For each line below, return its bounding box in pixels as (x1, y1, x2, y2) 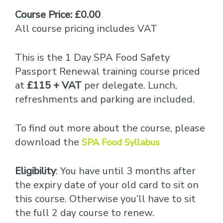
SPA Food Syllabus (82, 136, 160, 148)
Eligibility (15, 164, 56, 178)
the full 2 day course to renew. (15, 206, 154, 220)
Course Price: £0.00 (15, 8, 101, 21)
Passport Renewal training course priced (15, 65, 200, 78)
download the (15, 135, 82, 149)
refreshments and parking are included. (15, 93, 195, 106)
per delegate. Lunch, (82, 79, 177, 92)
